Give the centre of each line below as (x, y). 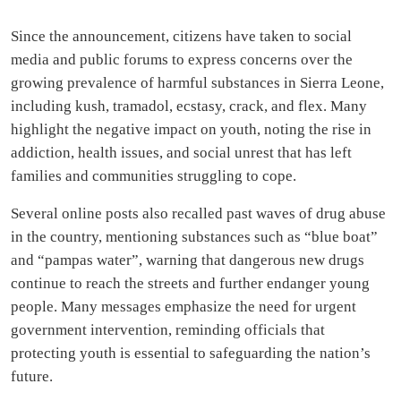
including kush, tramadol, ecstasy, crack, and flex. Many (189, 107)
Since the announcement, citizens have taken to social (181, 37)
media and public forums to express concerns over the (182, 60)
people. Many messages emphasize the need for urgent (183, 307)
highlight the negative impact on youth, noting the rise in (191, 130)
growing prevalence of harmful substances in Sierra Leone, (197, 83)
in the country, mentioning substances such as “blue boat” (194, 237)
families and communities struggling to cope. (154, 176)
